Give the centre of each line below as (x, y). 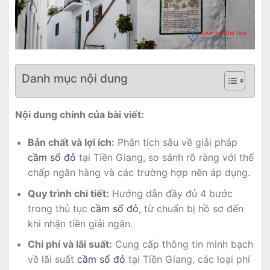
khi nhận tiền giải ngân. (80, 223)
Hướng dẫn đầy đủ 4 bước (171, 193)
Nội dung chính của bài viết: (80, 115)
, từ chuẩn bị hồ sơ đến (191, 208)
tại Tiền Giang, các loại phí (187, 259)
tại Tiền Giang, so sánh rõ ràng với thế (165, 158)
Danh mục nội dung (75, 79)
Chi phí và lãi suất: (70, 244)
